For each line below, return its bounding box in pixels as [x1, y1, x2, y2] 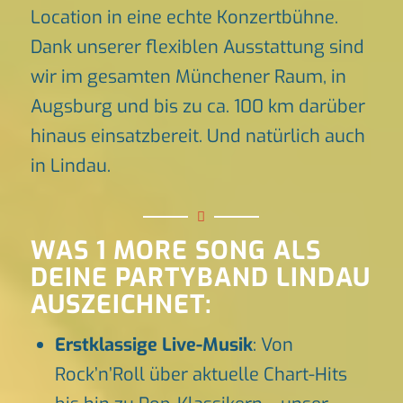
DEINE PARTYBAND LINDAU [30, 261, 371, 295]
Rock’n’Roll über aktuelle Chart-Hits [54, 363, 347, 388]
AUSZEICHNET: [30, 288, 212, 322]
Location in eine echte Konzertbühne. [30, 5, 338, 30]
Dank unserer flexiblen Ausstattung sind [30, 35, 364, 59]
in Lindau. [30, 154, 111, 178]
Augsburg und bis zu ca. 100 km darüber [30, 94, 365, 119]
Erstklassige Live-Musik [54, 333, 253, 358]
